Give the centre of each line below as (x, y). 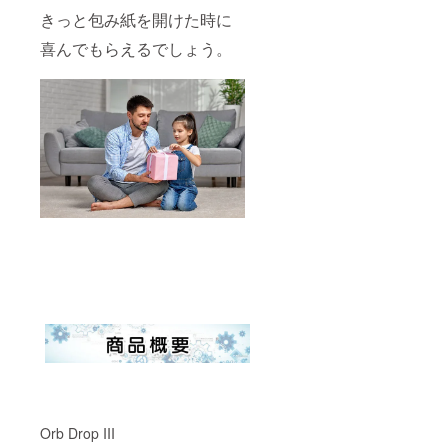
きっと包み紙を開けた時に (136, 20)
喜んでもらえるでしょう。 (136, 49)
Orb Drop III (77, 432)
